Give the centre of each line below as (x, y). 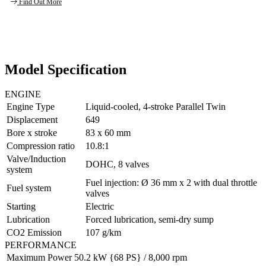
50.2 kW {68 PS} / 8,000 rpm (131, 258)
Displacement (32, 120)
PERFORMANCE (41, 245)
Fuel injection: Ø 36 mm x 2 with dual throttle (171, 183)
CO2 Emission (34, 233)
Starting (21, 207)
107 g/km (103, 233)
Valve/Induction (36, 159)
